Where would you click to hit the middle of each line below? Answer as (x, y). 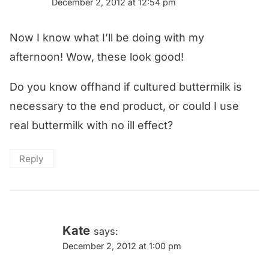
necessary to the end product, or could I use (124, 106)
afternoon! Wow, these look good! (97, 56)
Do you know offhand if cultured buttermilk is (126, 86)
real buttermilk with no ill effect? (91, 125)
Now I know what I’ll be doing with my (107, 37)
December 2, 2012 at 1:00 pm (122, 246)
